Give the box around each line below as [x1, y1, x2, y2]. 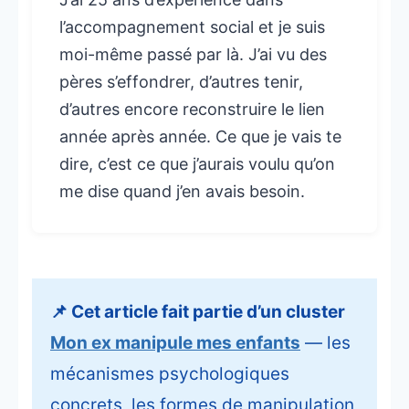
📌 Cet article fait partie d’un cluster [50, 301, 345, 323]
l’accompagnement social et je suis [59, 17, 325, 37]
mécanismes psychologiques [50, 363, 289, 385]
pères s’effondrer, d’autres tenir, [59, 72, 303, 92]
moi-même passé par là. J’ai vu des [59, 45, 327, 65]
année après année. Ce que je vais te [59, 127, 341, 147]
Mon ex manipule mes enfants [50, 332, 300, 354]
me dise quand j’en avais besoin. [59, 182, 305, 202]
